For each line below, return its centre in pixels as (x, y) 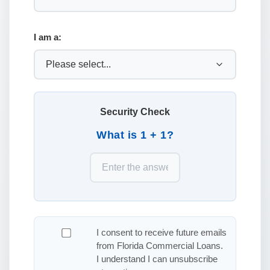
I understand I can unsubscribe (157, 259)
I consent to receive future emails (161, 232)
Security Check (135, 111)
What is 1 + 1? (135, 135)
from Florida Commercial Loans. (159, 245)
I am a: (48, 37)
